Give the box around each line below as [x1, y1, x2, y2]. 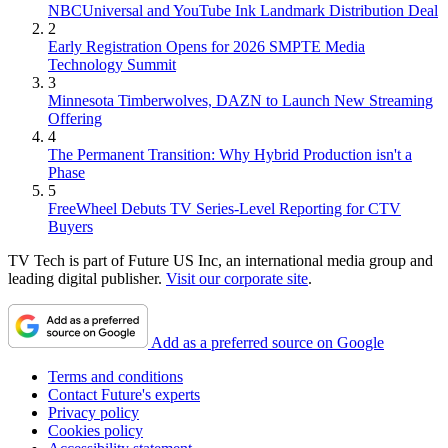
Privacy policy [48, 403, 139, 421]
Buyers [48, 217, 93, 235]
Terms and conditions [48, 367, 183, 385]
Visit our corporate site [166, 269, 308, 287]
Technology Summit [48, 55, 176, 73]
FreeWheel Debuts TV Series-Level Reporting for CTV [48, 199, 401, 217]
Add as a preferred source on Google [151, 333, 384, 351]
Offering [48, 109, 102, 127]
